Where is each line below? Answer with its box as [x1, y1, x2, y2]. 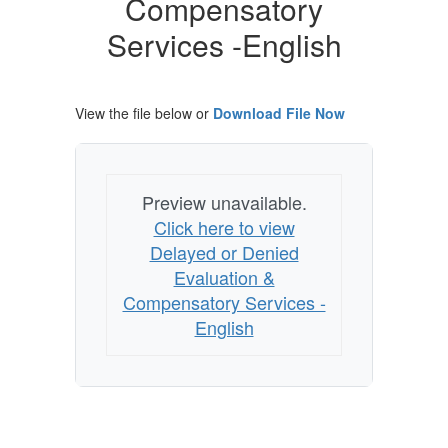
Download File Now [213, 103, 345, 123]
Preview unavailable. [141, 189, 307, 215]
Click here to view [153, 214, 295, 240]
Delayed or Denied [149, 239, 299, 265]
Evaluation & [173, 264, 275, 290]
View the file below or [75, 103, 213, 123]
